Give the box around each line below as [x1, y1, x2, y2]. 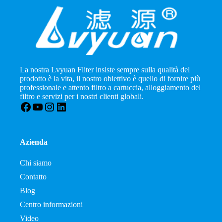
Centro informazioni [20, 200, 83, 209]
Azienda [20, 138, 48, 146]
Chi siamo [20, 159, 52, 167]
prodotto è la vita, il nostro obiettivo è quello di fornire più [20, 74, 201, 83]
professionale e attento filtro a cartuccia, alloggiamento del [20, 83, 201, 92]
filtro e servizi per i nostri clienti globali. [20, 92, 144, 101]
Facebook [19, 100, 66, 113]
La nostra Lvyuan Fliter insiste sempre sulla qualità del [20, 65, 190, 74]
